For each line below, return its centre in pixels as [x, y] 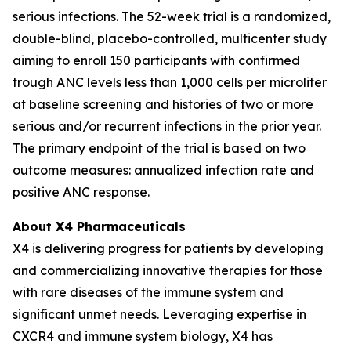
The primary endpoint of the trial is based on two [159, 148]
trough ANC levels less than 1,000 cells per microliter [170, 82]
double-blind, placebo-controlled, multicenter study [170, 38]
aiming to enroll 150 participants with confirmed [156, 60]
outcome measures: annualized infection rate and [163, 170]
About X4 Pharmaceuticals [99, 226]
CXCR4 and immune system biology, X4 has [143, 336]
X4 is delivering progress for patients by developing [168, 248]
